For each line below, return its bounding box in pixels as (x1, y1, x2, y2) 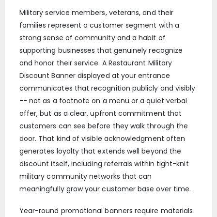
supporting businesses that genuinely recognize (19, 46, 183, 56)
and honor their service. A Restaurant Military (19, 58, 172, 68)
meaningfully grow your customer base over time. (19, 184, 191, 194)
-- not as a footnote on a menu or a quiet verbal (19, 96, 187, 106)
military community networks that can (19, 171, 152, 182)
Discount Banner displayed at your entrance (19, 71, 170, 81)
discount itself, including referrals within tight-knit (19, 159, 189, 169)
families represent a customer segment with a (19, 20, 179, 31)
